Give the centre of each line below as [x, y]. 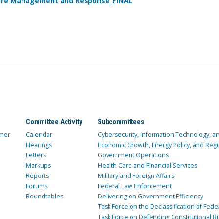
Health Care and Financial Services [147, 166]
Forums [36, 186]
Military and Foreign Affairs [136, 176]
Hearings [39, 145]
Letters [36, 155]
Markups [38, 166]
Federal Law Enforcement [134, 186]
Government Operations [133, 155]
